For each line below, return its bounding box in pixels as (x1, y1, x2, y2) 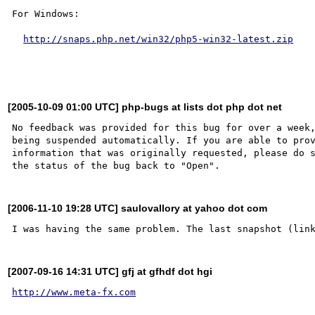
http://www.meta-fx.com (12, 286, 136, 297)
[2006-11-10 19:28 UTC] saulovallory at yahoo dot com (8, 202, 268, 214)
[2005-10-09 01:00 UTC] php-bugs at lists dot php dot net (8, 101, 283, 112)
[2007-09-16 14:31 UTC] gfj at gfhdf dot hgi (8, 265, 213, 277)
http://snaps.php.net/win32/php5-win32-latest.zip (23, 33, 294, 44)
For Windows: (12, 8, 80, 19)
